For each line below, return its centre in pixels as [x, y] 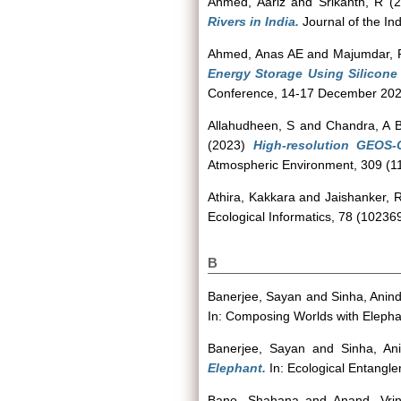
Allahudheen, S [252, 125]
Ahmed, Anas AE [256, 54]
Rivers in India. [253, 21]
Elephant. [237, 368]
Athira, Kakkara [252, 197]
